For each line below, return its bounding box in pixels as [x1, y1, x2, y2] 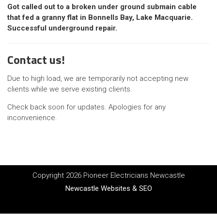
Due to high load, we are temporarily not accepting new [7, 74, 188, 83]
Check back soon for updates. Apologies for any [7, 103, 166, 111]
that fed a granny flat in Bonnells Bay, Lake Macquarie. [7, 13, 193, 22]
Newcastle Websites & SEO [65, 184, 152, 193]
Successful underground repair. [7, 24, 117, 32]
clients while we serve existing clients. [7, 85, 132, 93]
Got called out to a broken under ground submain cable [7, 2, 197, 11]
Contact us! [7, 51, 65, 68]
